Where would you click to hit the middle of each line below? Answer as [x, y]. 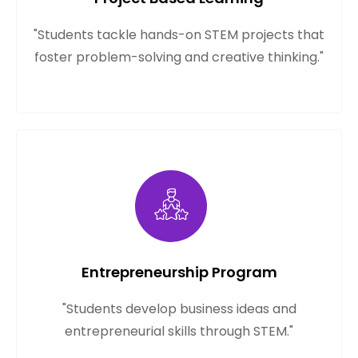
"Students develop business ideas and [179, 309]
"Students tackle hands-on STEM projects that [179, 35]
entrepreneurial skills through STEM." [179, 332]
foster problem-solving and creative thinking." [179, 58]
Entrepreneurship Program [179, 272]
